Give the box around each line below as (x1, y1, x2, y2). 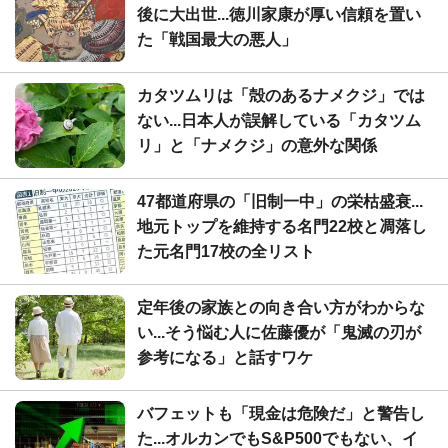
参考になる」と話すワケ (137, 348, 313, 366)
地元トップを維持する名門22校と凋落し (137, 217, 427, 235)
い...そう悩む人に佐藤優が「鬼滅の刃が (137, 323, 421, 341)
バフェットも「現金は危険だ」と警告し (137, 404, 425, 422)
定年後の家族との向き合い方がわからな (137, 298, 425, 316)
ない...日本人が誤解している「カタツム (137, 111, 421, 129)
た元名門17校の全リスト (137, 242, 315, 260)
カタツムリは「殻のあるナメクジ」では (137, 86, 425, 104)
